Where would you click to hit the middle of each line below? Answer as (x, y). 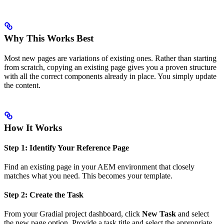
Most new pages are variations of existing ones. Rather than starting (110, 58)
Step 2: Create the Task (44, 194)
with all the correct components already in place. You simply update (110, 76)
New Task (159, 213)
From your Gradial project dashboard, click (73, 213)
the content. (22, 85)
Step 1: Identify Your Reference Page (66, 147)
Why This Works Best (49, 38)
